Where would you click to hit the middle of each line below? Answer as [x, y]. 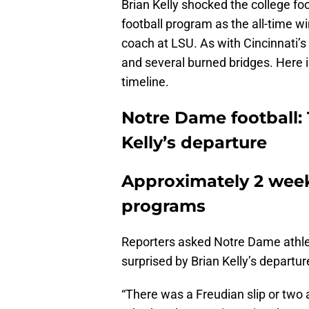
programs [163, 206]
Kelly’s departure [194, 142]
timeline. [145, 81]
